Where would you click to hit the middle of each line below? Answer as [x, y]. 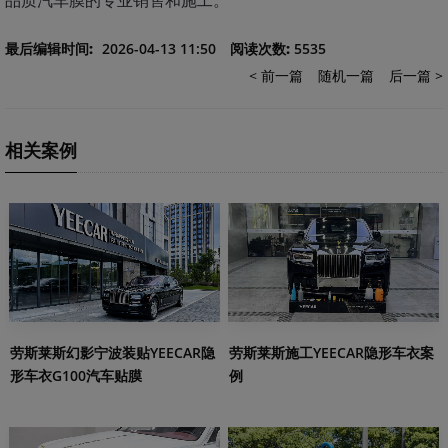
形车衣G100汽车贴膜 [76, 375]
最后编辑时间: [49, 49]
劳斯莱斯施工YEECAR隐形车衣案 [331, 352]
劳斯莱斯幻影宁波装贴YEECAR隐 [112, 352]
